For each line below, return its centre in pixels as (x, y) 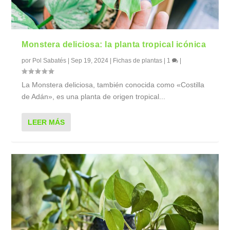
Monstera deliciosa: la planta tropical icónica (114, 44)
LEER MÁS (46, 122)
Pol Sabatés (50, 60)
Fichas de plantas (138, 60)
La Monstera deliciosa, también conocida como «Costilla (113, 84)
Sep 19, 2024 (90, 60)
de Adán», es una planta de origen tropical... (94, 96)
